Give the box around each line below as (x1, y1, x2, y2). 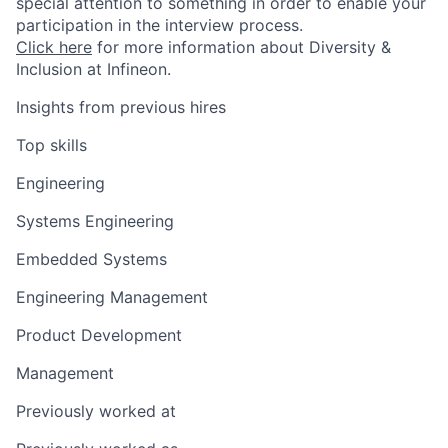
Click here (16, 36, 92, 57)
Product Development (16, 324, 182, 345)
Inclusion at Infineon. (16, 58, 171, 79)
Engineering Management (16, 286, 208, 307)
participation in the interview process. (16, 14, 303, 35)
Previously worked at (16, 400, 176, 421)
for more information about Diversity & (92, 36, 391, 57)
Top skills (16, 134, 87, 155)
